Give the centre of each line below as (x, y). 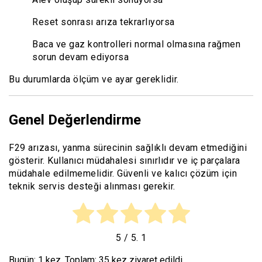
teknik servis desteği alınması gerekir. (92, 187)
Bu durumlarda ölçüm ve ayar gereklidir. (94, 80)
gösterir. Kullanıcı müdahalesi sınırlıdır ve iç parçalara (125, 161)
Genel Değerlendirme (75, 120)
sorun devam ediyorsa (80, 57)
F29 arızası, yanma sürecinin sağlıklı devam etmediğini (128, 148)
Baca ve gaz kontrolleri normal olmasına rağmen (136, 44)
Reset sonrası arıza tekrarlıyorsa (104, 22)
